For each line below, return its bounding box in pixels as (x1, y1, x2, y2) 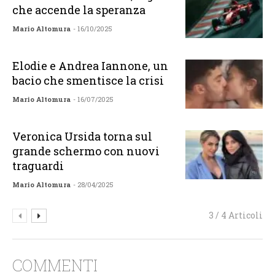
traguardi (12, 158, 64, 174)
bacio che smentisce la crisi (12, 73, 165, 88)
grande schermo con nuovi (12, 144, 160, 159)
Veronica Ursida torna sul (12, 129, 153, 144)
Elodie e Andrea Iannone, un (12, 58, 169, 74)
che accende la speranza (12, 2, 146, 18)
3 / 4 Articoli (209, 209, 263, 222)
